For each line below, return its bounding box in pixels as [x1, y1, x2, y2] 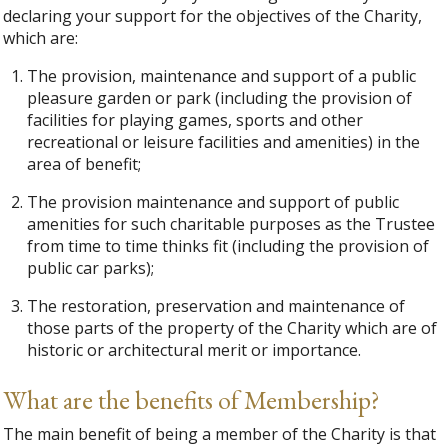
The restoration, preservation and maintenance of [27, 295, 406, 318]
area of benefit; [27, 153, 142, 176]
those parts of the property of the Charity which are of [27, 317, 438, 340]
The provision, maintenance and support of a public [27, 65, 417, 88]
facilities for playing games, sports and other [27, 109, 364, 132]
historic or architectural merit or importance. [27, 339, 362, 362]
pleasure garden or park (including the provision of [27, 87, 413, 110]
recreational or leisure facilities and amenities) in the [27, 131, 421, 154]
